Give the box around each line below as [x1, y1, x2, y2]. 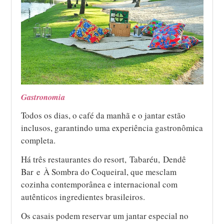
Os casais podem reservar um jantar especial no [21, 210, 189, 222]
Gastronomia [21, 91, 65, 103]
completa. [21, 134, 56, 146]
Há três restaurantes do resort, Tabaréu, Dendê [21, 153, 186, 165]
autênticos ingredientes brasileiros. [21, 191, 145, 203]
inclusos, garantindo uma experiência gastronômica [21, 122, 203, 134]
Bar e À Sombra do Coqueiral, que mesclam [21, 166, 177, 178]
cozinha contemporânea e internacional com [21, 178, 178, 190]
